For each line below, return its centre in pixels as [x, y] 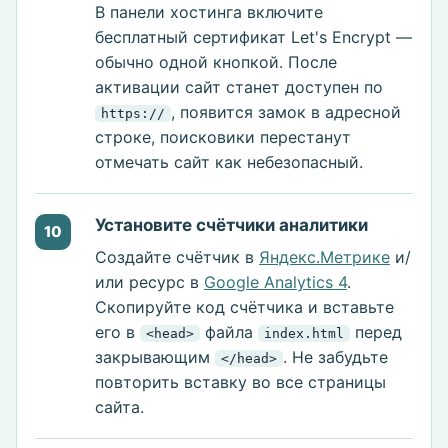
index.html [304, 334]
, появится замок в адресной [286, 112]
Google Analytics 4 [275, 282]
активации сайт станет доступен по [239, 87]
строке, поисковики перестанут [223, 137]
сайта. [119, 407]
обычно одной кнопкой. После [216, 62]
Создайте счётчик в [177, 257]
